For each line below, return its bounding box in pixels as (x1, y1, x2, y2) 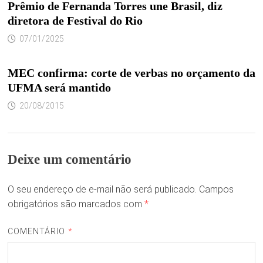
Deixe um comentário (7, 151, 131, 167)
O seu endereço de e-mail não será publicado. (7, 183, 197, 195)
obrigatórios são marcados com (7, 198, 144, 210)
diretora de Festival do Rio (7, 14, 143, 27)
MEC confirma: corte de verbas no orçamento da (7, 66, 255, 79)
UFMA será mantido (7, 80, 111, 94)
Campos (198, 183, 234, 195)
